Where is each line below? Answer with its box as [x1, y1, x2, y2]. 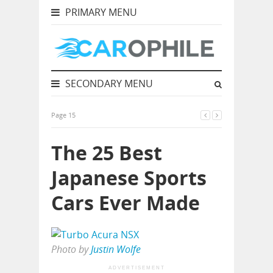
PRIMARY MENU [63, 5, 137, 19]
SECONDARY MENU [63, 77, 153, 90]
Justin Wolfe [91, 243, 141, 256]
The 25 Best [51, 140, 162, 166]
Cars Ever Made [51, 190, 200, 216]
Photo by [51, 243, 91, 256]
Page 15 [51, 110, 76, 119]
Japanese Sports [51, 165, 207, 191]
